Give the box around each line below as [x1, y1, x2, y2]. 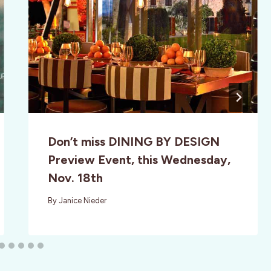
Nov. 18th [47, 171, 103, 185]
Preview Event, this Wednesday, [47, 152, 230, 167]
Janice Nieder [58, 195, 106, 205]
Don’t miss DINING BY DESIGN [47, 134, 220, 149]
